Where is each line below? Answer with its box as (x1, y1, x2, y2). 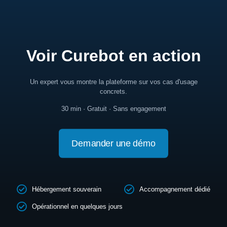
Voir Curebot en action (26, 46, 201, 65)
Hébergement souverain (32, 185, 101, 193)
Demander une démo (71, 137, 156, 148)
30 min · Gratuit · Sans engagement (61, 104, 166, 112)
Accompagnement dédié (139, 185, 210, 193)
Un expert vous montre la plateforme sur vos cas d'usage (29, 78, 198, 86)
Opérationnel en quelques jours (32, 203, 123, 210)
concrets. (100, 87, 127, 95)
